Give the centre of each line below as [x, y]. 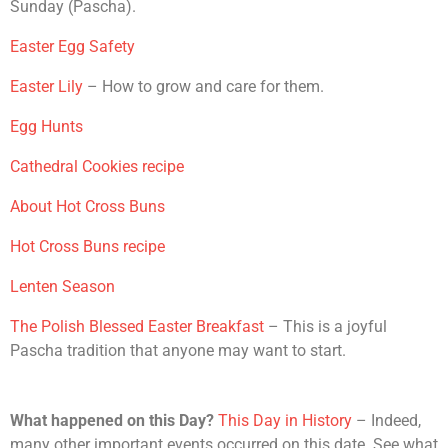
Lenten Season [62, 286]
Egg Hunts [46, 126]
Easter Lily [46, 86]
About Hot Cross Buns [87, 206]
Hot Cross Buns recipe [87, 246]
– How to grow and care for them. [203, 86]
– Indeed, [386, 420]
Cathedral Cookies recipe [97, 166]
